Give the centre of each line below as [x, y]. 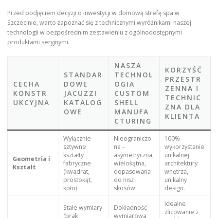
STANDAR [83, 74]
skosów [124, 188]
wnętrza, [176, 171]
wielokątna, [130, 163]
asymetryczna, [134, 155]
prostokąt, [77, 180]
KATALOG [83, 102]
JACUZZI [81, 93]
